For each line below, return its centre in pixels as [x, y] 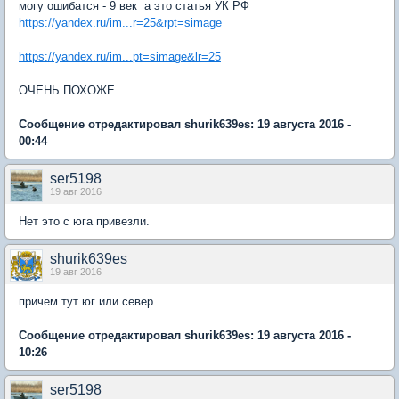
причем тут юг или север [88, 302]
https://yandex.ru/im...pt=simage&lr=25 [120, 57]
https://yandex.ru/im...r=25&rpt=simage [120, 23]
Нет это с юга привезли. [84, 222]
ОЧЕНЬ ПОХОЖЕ [67, 91]
